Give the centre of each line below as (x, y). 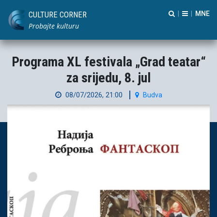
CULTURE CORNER (58, 15)
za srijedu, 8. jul (108, 78)
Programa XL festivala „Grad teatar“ (108, 62)
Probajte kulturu (54, 26)
